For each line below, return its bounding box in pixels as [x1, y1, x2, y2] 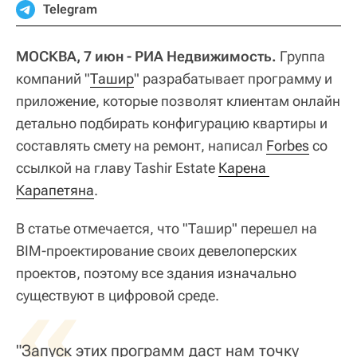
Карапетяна [16, 182, 94, 198]
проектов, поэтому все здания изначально [16, 265, 296, 281]
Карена [218, 159, 266, 176]
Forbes [266, 137, 309, 154]
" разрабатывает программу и [134, 70, 332, 87]
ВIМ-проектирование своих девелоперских [16, 242, 297, 259]
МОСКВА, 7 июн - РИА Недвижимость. [16, 48, 277, 65]
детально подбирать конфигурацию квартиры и [16, 115, 328, 131]
